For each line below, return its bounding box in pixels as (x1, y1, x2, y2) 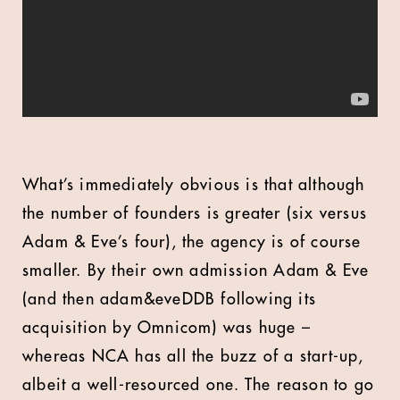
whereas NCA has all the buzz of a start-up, (22, 348, 364, 364)
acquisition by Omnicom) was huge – (22, 320, 311, 336)
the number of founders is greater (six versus (22, 205, 368, 221)
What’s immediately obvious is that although (22, 177, 365, 193)
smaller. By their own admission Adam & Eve (22, 262, 370, 279)
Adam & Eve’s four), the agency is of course (22, 234, 362, 250)
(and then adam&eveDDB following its (22, 291, 317, 307)
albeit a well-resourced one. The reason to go (22, 377, 375, 393)
